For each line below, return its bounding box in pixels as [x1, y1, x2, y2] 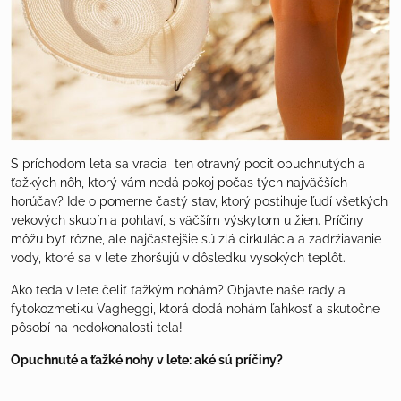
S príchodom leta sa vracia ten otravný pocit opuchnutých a [11, 156, 365, 171]
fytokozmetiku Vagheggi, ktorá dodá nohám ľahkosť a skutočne [11, 301, 380, 316]
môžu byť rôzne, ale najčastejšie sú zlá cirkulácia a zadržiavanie [11, 231, 381, 246]
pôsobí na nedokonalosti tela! [11, 320, 183, 335]
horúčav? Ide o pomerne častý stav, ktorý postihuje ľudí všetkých [11, 193, 388, 209]
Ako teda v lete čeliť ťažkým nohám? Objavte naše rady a [11, 282, 346, 297]
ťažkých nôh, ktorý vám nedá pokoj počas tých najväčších [11, 175, 347, 190]
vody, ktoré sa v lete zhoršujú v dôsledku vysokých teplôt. [11, 250, 346, 265]
